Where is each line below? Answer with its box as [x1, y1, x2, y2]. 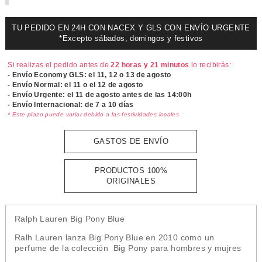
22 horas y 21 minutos [111, 61, 189, 69]
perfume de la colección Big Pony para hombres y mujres [14, 243, 242, 253]
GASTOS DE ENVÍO [94, 137, 168, 146]
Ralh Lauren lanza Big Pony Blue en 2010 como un [14, 233, 215, 242]
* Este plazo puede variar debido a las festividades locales [8, 111, 180, 118]
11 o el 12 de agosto [73, 81, 143, 89]
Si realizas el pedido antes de [8, 61, 111, 69]
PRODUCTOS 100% [94, 166, 168, 175]
